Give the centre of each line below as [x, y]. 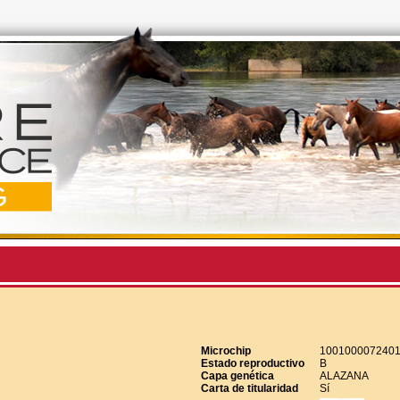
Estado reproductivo [252, 363]
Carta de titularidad [249, 388]
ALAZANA [344, 376]
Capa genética [237, 376]
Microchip [225, 351]
